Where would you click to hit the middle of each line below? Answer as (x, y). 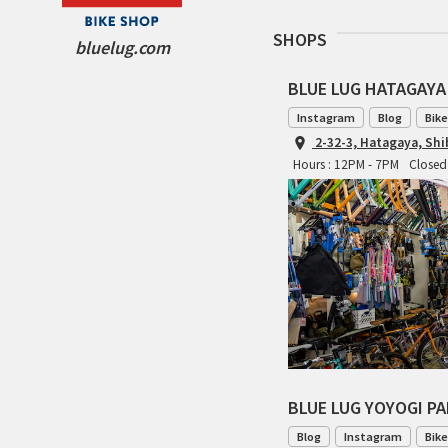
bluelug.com (122, 47)
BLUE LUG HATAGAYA (367, 87)
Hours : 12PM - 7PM (346, 164)
